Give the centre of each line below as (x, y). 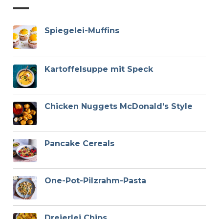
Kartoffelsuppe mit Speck (99, 69)
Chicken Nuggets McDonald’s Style (118, 106)
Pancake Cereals (79, 143)
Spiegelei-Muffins (82, 31)
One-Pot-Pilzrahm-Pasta (95, 180)
